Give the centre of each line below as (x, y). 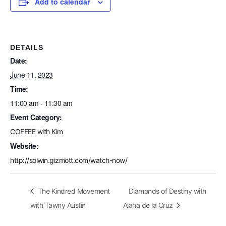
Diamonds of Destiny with (167, 191)
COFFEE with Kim (37, 131)
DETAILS (27, 47)
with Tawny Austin (58, 205)
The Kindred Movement (73, 191)
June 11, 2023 (32, 75)
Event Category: (36, 117)
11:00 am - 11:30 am (41, 103)
